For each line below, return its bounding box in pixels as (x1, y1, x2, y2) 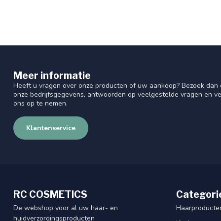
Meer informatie (13, 70, 91, 82)
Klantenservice (26, 123, 75, 133)
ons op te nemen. (13, 99, 68, 109)
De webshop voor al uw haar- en (13, 203, 118, 213)
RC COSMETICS (13, 188, 87, 201)
